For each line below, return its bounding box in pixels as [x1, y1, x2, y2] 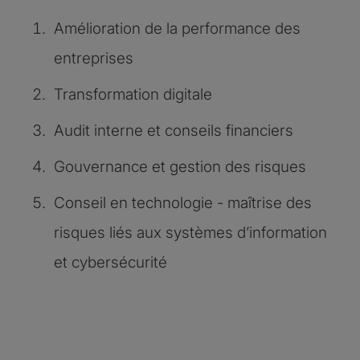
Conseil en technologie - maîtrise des [54, 193, 312, 212]
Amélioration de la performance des [54, 18, 301, 38]
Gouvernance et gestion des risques [54, 157, 314, 176]
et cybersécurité [54, 252, 171, 272]
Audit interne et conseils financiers [54, 121, 297, 140]
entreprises [54, 48, 137, 67]
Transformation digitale [54, 84, 216, 104]
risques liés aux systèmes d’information [54, 223, 327, 242]
